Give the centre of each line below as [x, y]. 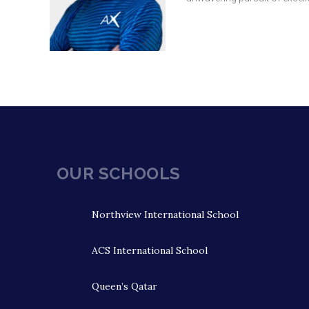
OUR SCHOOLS [119, 174]
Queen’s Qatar [124, 287]
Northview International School [165, 215]
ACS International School [150, 251]
